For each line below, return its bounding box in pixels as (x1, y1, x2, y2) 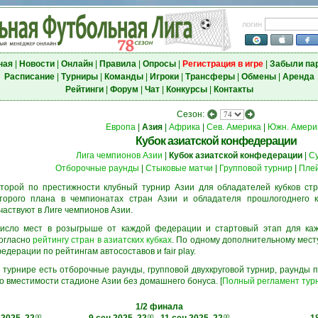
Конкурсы (165, 84, 207, 94)
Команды (104, 72, 143, 82)
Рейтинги (65, 84, 104, 94)
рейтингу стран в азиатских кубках (33, 235, 172, 245)
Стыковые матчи (146, 163, 213, 173)
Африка (169, 122, 200, 132)
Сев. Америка (207, 122, 261, 132)
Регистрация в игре (182, 59, 263, 69)
